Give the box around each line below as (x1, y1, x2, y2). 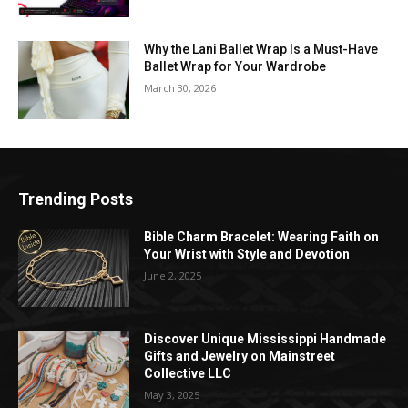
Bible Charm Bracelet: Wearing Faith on (144, 229, 380, 245)
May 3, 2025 (144, 387, 200, 402)
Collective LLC (144, 365, 232, 381)
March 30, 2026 (144, 81, 217, 96)
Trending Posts (18, 189, 133, 209)
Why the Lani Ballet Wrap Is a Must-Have (144, 42, 379, 57)
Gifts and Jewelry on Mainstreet (144, 348, 336, 363)
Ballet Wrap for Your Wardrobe (144, 59, 327, 75)
